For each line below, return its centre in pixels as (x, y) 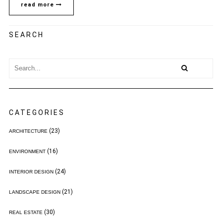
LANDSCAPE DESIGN (34, 192)
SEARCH (26, 34)
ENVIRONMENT (27, 151)
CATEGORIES (37, 112)
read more (38, 4)
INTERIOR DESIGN (31, 171)
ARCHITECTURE (28, 131)
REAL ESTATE (26, 212)
